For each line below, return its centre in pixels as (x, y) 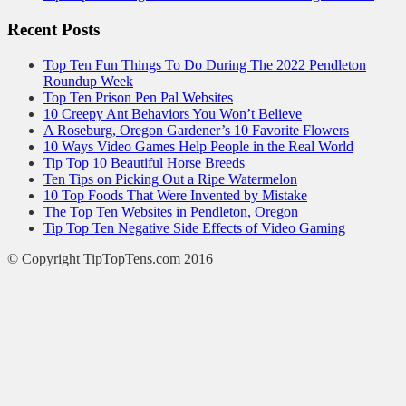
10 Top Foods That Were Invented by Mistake (175, 195)
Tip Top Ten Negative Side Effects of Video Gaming (194, 227)
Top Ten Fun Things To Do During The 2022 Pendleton (205, 64)
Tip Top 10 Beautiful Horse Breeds (144, 162)
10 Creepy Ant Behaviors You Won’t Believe (173, 113)
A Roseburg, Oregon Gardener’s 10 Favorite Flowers (196, 130)
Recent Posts (53, 30)
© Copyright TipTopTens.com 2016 (110, 258)
